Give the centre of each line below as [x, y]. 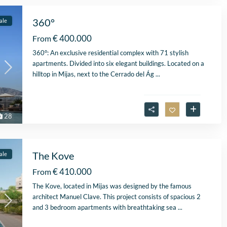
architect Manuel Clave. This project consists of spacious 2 [117, 197]
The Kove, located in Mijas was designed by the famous [112, 186]
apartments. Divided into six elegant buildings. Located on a [118, 64]
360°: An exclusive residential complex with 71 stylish [110, 53]
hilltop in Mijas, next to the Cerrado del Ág [94, 74]
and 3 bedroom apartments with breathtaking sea [105, 207]
